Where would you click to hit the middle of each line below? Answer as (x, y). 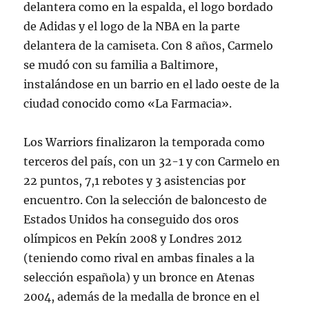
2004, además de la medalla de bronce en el (142, 297)
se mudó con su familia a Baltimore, (121, 65)
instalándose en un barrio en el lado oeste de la (152, 84)
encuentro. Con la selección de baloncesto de (146, 200)
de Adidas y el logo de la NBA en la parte (132, 27)
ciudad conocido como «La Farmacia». (128, 104)
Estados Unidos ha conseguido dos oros (131, 220)
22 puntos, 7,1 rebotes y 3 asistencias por (135, 181)
